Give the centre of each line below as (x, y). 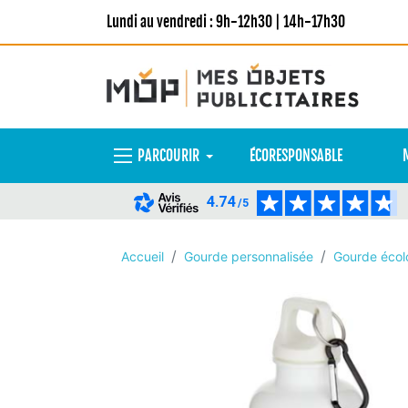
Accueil (143, 256)
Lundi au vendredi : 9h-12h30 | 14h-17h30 (226, 22)
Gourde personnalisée (249, 256)
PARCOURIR (168, 156)
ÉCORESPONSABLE (296, 156)
